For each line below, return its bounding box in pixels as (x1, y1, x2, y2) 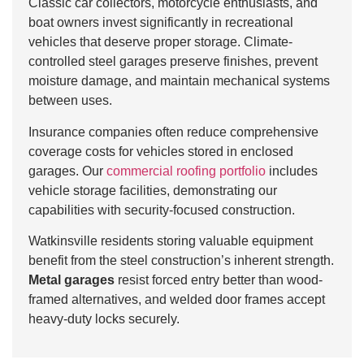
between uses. (28, 93, 112, 108)
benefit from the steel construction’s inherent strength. (28, 253, 334, 268)
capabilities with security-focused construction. (28, 202, 295, 217)
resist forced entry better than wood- (115, 273, 323, 288)
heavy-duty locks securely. (28, 312, 180, 327)
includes (266, 163, 318, 178)
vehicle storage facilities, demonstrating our (28, 183, 277, 197)
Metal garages (28, 273, 115, 288)
